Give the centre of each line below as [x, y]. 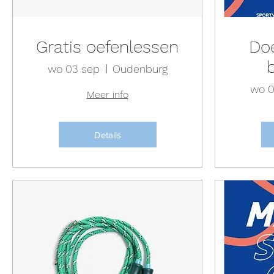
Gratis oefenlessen [107, 47]
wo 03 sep [73, 69]
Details [107, 135]
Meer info [107, 94]
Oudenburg [140, 69]
